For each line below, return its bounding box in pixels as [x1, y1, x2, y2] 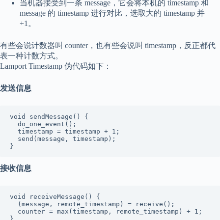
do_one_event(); [10, 120, 18, 128]
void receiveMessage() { [10, 192, 100, 200]
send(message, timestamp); [10, 135, 18, 142]
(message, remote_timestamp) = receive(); [10, 200, 18, 208]
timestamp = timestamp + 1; [10, 127, 18, 135]
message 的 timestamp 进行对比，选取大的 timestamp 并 [20, 8, 205, 17]
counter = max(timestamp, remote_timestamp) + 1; [10, 207, 18, 215]
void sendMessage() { [10, 112, 88, 120]
